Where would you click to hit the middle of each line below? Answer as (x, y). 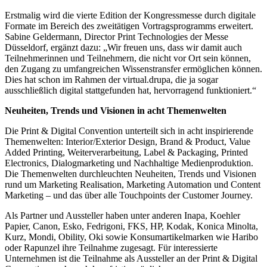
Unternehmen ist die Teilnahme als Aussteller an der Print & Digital (131, 258)
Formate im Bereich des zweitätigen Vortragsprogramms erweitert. (129, 26)
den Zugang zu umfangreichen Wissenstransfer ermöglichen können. (133, 69)
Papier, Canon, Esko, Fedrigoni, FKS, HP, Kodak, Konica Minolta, (131, 226)
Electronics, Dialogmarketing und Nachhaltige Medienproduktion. (129, 163)
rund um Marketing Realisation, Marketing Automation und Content (133, 184)
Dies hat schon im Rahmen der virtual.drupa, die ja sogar (111, 79)
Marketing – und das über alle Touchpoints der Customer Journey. (129, 195)
